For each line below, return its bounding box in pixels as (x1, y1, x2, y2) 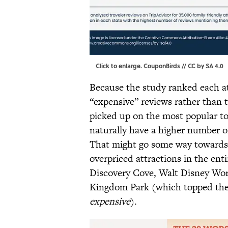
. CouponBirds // (140, 61, 188, 71)
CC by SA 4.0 (188, 61, 223, 71)
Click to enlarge (96, 61, 140, 71)
